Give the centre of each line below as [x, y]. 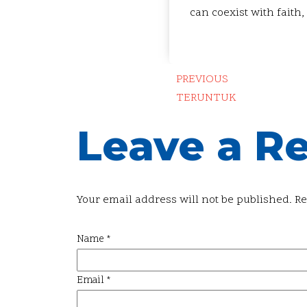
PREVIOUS [202, 79]
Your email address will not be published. [184, 200]
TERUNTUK [206, 98]
